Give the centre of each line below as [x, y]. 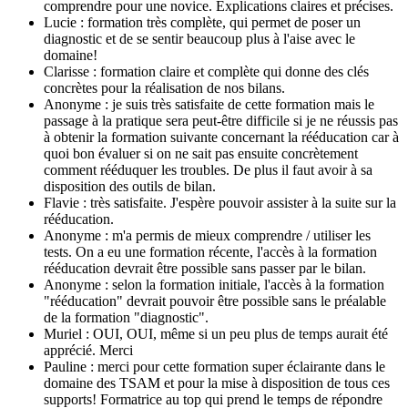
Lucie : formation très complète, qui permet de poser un [202, 22]
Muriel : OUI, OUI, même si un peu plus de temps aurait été [216, 333]
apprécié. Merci [88, 350]
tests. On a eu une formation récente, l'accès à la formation [210, 251]
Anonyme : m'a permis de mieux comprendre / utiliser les [207, 235]
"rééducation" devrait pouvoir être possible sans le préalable [215, 301]
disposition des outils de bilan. [130, 186]
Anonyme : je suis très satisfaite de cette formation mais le [209, 104]
